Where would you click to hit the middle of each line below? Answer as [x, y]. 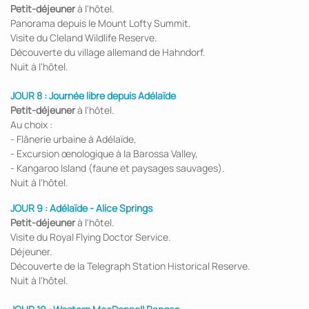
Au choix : [31, 124]
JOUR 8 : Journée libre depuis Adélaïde [93, 96]
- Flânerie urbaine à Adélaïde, [73, 139]
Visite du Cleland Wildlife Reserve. [84, 38]
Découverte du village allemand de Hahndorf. [108, 52]
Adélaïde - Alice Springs [101, 208]
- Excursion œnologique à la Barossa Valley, [104, 153]
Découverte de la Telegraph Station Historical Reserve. [130, 266]
